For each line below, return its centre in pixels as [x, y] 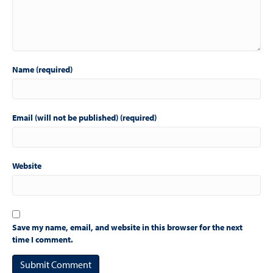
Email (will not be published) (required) [84, 118]
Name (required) [42, 69]
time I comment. [43, 239]
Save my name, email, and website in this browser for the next [127, 227]
